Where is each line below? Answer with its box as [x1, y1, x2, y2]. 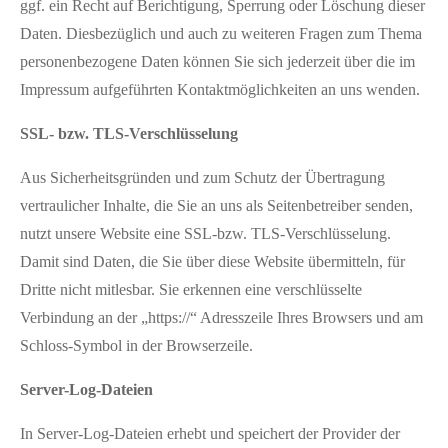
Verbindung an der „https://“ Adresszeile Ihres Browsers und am [20, 308, 423, 326]
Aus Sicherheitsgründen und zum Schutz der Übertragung [20, 168, 385, 186]
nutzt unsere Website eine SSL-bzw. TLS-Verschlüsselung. [20, 224, 391, 242]
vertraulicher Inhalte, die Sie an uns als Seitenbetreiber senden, [20, 196, 413, 214]
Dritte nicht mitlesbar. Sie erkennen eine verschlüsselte [20, 280, 362, 298]
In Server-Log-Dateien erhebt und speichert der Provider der [20, 424, 400, 442]
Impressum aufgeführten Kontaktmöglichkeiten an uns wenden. [20, 80, 420, 98]
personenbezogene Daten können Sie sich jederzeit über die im [20, 52, 415, 70]
